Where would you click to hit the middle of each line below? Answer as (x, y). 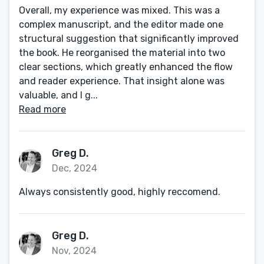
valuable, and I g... (58, 95)
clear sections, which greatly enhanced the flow (126, 67)
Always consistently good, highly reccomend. (120, 192)
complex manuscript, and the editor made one (121, 24)
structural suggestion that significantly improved (129, 39)
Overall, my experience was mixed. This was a (119, 10)
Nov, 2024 (74, 251)
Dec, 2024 (75, 168)
